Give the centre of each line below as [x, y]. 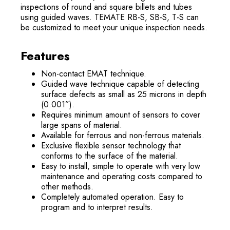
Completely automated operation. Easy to [112, 197]
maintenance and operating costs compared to [122, 177]
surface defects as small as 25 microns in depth [124, 94]
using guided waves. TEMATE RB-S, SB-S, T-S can [110, 17]
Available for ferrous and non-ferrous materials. [123, 136]
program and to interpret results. [97, 207]
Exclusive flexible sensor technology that [111, 146]
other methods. [67, 187]
